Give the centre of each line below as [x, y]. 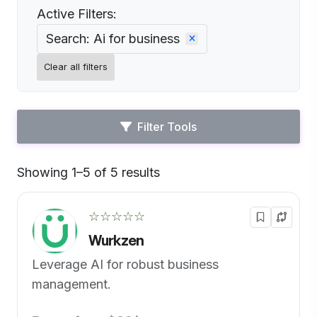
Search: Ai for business [113, 39]
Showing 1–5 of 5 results [88, 172]
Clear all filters [76, 67]
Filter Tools [167, 127]
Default [181, 179]
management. [71, 284]
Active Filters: [77, 14]
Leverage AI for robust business [125, 264]
